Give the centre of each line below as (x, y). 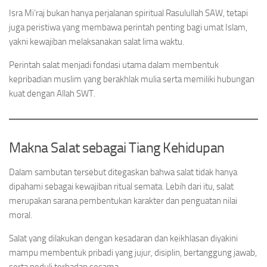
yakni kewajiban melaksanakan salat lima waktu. (97, 42)
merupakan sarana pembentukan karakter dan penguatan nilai (123, 201)
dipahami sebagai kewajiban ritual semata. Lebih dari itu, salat (121, 187)
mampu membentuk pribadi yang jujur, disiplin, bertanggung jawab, (133, 253)
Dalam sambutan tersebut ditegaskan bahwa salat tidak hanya (123, 172)
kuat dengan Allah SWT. (52, 94)
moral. (21, 215)
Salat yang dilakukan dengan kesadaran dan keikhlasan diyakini (123, 238)
